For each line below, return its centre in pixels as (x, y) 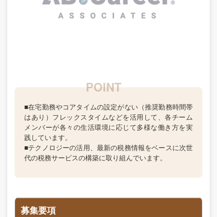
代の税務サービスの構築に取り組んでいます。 (95, 157)
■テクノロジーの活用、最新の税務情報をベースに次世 (108, 147)
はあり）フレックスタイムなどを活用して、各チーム (108, 117)
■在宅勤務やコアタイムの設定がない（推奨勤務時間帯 (108, 107)
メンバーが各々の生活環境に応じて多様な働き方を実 (108, 127)
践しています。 (48, 137)
